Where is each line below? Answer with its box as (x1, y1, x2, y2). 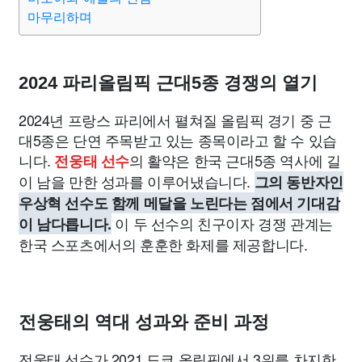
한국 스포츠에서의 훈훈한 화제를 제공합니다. (19, 234, 308, 255)
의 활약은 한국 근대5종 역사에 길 (129, 149, 341, 170)
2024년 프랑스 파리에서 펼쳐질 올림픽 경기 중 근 (19, 109, 332, 130)
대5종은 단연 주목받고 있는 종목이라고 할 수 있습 (19, 129, 337, 150)
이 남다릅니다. (19, 213, 112, 234)
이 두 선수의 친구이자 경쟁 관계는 (111, 213, 333, 234)
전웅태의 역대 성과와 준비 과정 (19, 312, 269, 332)
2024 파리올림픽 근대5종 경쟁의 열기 (19, 73, 318, 93)
